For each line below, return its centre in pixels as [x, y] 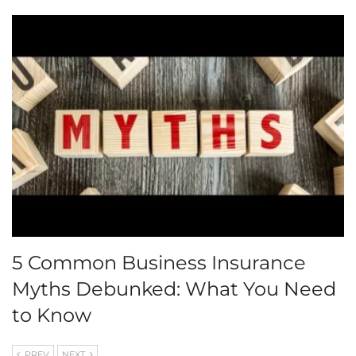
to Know [52, 315]
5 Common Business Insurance [159, 262]
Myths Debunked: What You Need [174, 288]
